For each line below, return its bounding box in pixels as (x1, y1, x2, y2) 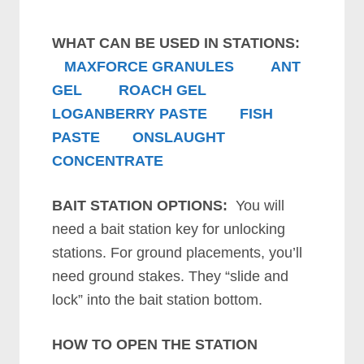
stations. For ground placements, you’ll (52, 245, 303, 262)
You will (227, 197, 285, 214)
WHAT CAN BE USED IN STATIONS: (52, 35, 301, 52)
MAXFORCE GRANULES (64, 58, 235, 76)
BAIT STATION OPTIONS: (52, 197, 228, 214)
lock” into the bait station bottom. (52, 292, 263, 309)
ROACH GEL (119, 82, 207, 99)
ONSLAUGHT (132, 129, 226, 146)
